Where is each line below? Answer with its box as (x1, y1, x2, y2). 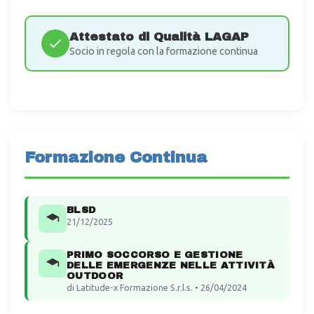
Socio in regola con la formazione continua (69, 45, 258, 57)
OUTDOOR (67, 270, 123, 281)
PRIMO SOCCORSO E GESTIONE (67, 249, 243, 260)
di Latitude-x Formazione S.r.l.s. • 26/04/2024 (67, 282, 247, 292)
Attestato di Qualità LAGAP (69, 29, 249, 43)
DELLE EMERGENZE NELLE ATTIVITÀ (67, 259, 275, 271)
